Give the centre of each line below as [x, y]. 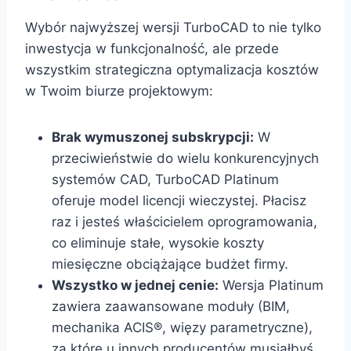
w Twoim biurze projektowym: [119, 91]
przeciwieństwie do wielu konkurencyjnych [185, 159]
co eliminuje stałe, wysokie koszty [158, 243]
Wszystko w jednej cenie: [135, 286]
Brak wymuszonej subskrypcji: [153, 138]
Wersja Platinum [271, 286]
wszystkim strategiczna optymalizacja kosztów [172, 70]
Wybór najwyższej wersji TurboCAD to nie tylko [173, 28]
